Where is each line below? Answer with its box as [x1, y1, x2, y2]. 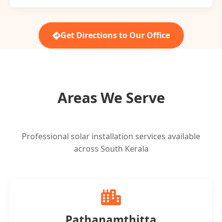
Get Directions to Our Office [60, 30, 170, 41]
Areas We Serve [57, 88, 165, 107]
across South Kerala [73, 143, 149, 154]
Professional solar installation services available [22, 131, 200, 142]
